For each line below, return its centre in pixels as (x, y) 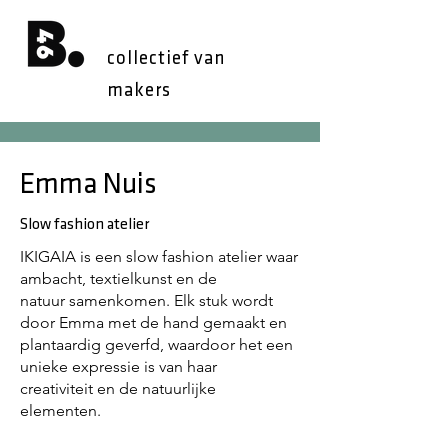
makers (139, 91)
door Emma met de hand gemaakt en (153, 322)
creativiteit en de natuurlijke (118, 388)
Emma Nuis (88, 185)
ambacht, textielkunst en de (118, 278)
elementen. (60, 410)
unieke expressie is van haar (118, 366)
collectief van (166, 59)
